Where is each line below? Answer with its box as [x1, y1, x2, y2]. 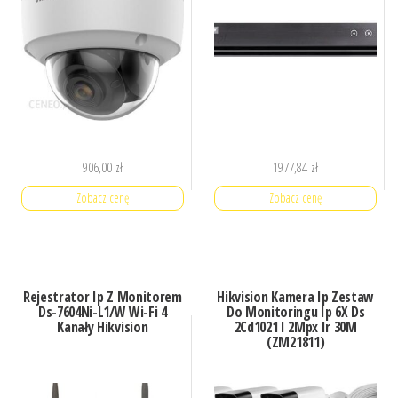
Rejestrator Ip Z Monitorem [22, 286, 182, 306]
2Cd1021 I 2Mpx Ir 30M [234, 316, 357, 337]
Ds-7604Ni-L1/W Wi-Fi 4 [37, 301, 167, 322]
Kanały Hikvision [57, 316, 148, 337]
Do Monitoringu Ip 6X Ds [226, 301, 365, 322]
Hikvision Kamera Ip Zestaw [217, 286, 375, 306]
